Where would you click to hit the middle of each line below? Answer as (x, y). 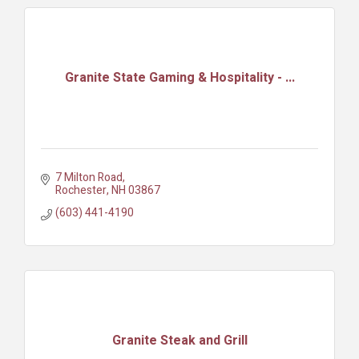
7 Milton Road (89, 178)
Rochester (81, 191)
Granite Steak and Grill (179, 340)
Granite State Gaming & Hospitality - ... (179, 77)
